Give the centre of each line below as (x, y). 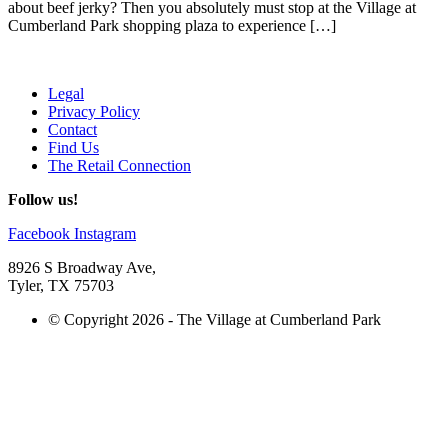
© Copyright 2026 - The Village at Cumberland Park (214, 319)
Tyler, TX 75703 (61, 285)
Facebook (39, 233)
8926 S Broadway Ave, (82, 267)
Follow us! (43, 199)
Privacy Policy (94, 111)
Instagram (105, 233)
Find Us (73, 147)
